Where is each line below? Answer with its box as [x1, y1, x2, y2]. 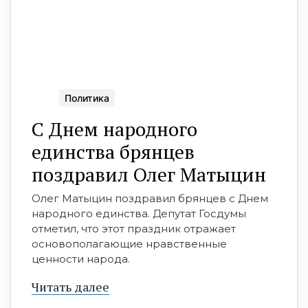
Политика [65, 91, 109, 104]
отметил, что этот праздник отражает [32, 221, 236, 235]
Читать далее [32, 278, 109, 295]
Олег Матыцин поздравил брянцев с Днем [32, 191, 268, 205]
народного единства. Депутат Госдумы [32, 206, 246, 220]
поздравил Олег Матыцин [32, 161, 266, 187]
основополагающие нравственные [32, 236, 227, 250]
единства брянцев [32, 138, 195, 164]
